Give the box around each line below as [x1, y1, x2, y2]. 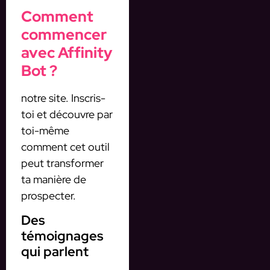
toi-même [21, 124, 69, 138]
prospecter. [21, 189, 76, 203]
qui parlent [21, 242, 89, 260]
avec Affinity [21, 43, 112, 63]
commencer [21, 25, 107, 45]
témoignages [21, 227, 104, 245]
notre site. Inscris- [21, 91, 105, 105]
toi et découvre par [21, 107, 113, 122]
